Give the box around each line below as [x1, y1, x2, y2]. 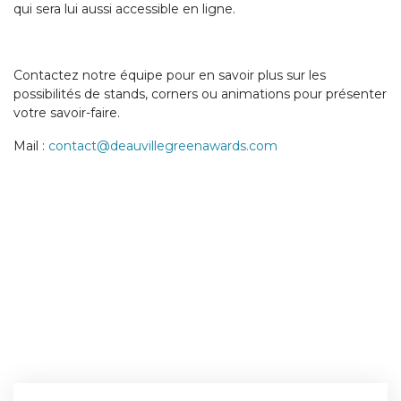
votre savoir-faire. [13, 105, 120, 121]
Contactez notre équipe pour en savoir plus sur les [13, 67, 326, 83]
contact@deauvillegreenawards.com [48, 138, 277, 154]
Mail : [13, 138, 48, 154]
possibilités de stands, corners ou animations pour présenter [13, 86, 387, 102]
